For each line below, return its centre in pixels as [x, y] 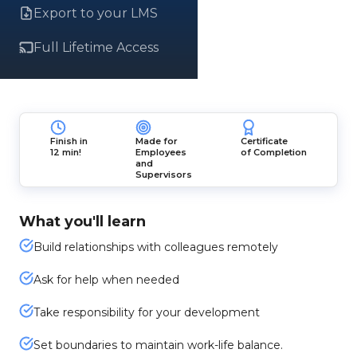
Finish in [69, 141]
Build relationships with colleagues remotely [156, 247]
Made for [157, 141]
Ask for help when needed [106, 280]
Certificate [264, 141]
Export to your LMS [96, 13]
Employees [161, 152]
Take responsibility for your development [147, 312]
